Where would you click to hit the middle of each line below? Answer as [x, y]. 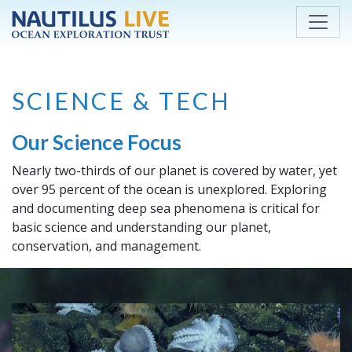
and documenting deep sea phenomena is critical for [166, 208]
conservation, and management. [106, 246]
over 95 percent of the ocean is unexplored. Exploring [169, 189]
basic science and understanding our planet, [141, 227]
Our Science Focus [97, 142]
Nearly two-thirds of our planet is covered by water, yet [174, 170]
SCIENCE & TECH [121, 101]
